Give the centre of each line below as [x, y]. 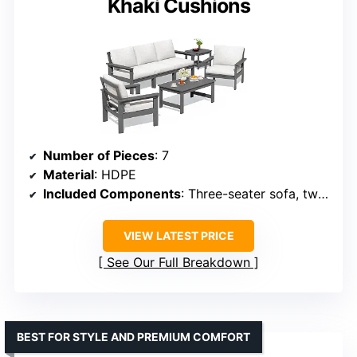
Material [69, 175]
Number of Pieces [99, 156]
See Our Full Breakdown [178, 263]
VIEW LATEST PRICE [178, 236]
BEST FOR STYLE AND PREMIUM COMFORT [133, 337]
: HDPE [115, 175]
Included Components [112, 194]
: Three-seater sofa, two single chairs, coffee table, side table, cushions [249, 194]
